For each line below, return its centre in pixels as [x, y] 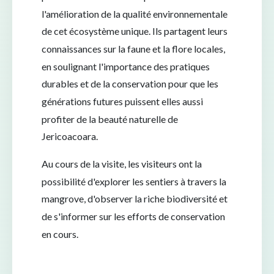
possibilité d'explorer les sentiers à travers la [134, 181]
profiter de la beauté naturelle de [110, 119]
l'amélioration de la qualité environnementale [135, 13]
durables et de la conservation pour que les [130, 83]
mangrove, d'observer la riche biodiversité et [135, 198]
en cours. [61, 234]
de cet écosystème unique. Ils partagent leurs [135, 31]
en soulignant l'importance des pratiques [126, 66]
